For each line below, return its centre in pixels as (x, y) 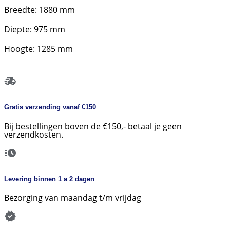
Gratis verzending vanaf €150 (50, 107)
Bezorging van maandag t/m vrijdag (73, 197)
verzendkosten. (34, 134)
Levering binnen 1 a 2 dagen (49, 179)
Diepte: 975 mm (35, 30)
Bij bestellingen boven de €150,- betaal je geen (93, 126)
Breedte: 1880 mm (40, 10)
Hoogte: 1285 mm (39, 49)
